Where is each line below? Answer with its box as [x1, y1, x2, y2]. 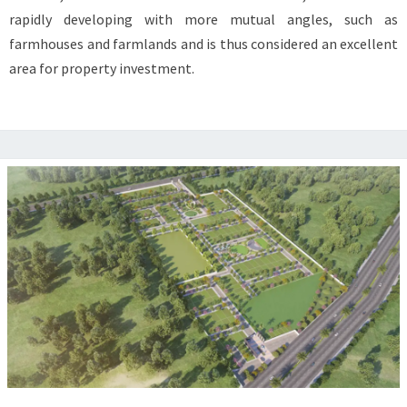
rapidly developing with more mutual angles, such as [9, 10, 398, 29]
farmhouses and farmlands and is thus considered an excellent [9, 35, 398, 54]
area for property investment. [9, 59, 197, 78]
